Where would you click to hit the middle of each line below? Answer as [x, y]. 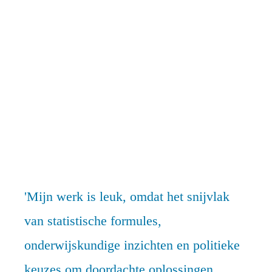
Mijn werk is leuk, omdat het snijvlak [128, 196]
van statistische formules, [93, 221]
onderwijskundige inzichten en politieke [132, 245]
